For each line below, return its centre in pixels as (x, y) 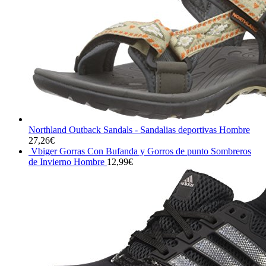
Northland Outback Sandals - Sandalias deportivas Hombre (139, 129)
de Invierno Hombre (66, 161)
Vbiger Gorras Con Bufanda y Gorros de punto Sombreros (141, 151)
